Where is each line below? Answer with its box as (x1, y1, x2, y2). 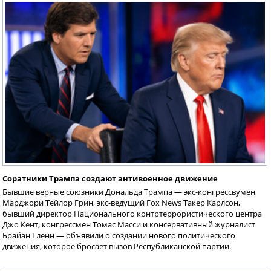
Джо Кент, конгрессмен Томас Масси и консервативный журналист (2, 218, 255, 230)
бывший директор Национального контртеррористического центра (2, 207, 262, 219)
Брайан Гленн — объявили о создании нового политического (2, 229, 235, 241)
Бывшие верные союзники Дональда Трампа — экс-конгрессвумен (2, 186, 255, 197)
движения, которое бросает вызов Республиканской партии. (2, 240, 231, 252)
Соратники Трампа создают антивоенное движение (2, 172, 218, 184)
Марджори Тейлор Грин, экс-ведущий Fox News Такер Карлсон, (2, 197, 240, 208)
